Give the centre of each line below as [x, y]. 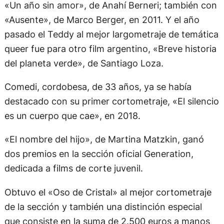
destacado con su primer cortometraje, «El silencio [111, 101]
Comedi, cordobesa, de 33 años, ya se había [98, 87]
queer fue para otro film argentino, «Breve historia [110, 48]
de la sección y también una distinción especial [103, 206]
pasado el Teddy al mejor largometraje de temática [111, 34]
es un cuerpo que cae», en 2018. [72, 116]
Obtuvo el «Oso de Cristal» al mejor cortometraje [108, 192]
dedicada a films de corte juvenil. [73, 168]
